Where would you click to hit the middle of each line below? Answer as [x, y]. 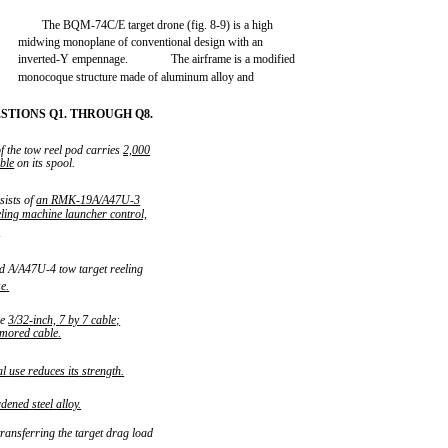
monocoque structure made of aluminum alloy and [136, 77]
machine [42, 214]
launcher [86, 214]
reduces [47, 371]
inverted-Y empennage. [73, 59]
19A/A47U [105, 200]
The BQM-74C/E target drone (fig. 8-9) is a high [158, 25]
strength [102, 371]
